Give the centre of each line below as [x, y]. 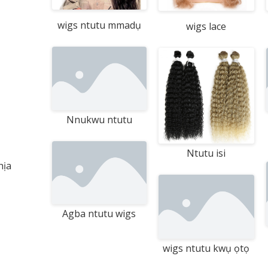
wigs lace [206, 27]
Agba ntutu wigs [99, 213]
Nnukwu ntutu [99, 119]
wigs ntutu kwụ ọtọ [206, 248]
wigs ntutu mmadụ [99, 25]
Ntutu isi [206, 153]
